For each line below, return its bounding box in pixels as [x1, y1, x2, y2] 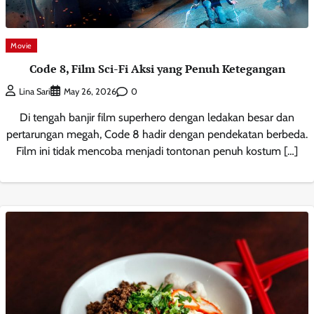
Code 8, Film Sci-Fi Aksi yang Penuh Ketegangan [29, 60, 285, 76]
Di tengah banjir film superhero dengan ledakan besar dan [20, 111, 294, 125]
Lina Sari [19, 86, 50, 97]
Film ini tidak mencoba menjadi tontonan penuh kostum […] [16, 144, 298, 158]
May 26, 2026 [64, 86, 116, 97]
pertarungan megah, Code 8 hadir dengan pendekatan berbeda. [6, 128, 308, 142]
